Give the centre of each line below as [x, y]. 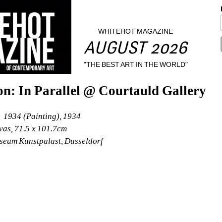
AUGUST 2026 [136, 50]
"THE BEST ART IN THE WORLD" [136, 64]
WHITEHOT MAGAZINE [136, 31]
